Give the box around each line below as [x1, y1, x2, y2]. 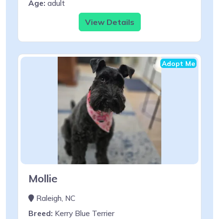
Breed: [28, 208, 53, 218]
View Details [85, 17, 134, 27]
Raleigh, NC [34, 193, 75, 203]
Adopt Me [162, 59, 195, 67]
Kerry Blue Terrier [53, 208, 114, 218]
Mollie [28, 171, 58, 185]
